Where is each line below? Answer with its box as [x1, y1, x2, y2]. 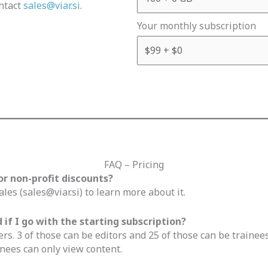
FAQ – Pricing [104, 158, 164, 172]
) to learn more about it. [80, 185, 185, 199]
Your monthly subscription [137, 19, 256, 32]
